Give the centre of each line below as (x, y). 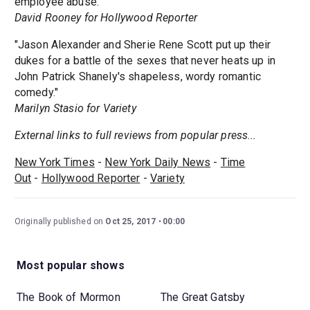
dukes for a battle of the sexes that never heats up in (145, 61)
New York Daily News (158, 163)
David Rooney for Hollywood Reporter (106, 18)
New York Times (54, 163)
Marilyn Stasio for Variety (75, 109)
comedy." (36, 93)
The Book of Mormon (69, 297)
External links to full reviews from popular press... (135, 136)
